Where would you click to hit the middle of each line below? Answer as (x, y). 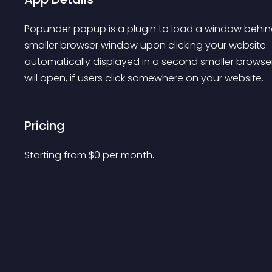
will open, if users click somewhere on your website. (144, 78)
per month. (128, 155)
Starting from (56, 155)
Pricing (45, 126)
